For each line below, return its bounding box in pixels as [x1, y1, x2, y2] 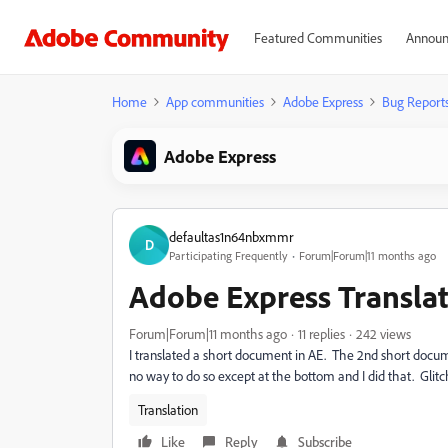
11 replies [298, 325, 345, 342]
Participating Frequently [169, 247, 288, 263]
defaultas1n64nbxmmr [169, 227, 293, 245]
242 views [356, 325, 411, 342]
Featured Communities [253, 29, 382, 46]
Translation [138, 401, 198, 418]
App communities [166, 93, 264, 110]
